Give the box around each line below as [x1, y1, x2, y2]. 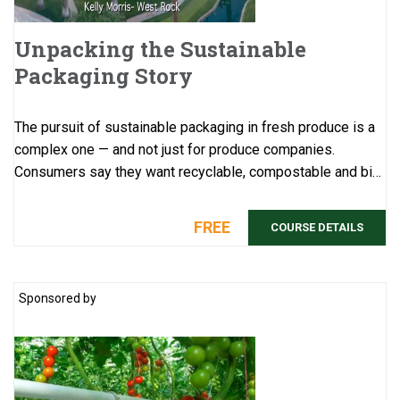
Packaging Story [14, 61, 193, 90]
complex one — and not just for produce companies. [14, 140, 335, 158]
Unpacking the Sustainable [14, 34, 306, 63]
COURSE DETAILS [271, 220, 363, 234]
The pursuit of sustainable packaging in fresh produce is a [14, 118, 375, 136]
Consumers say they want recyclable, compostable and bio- [14, 162, 386, 180]
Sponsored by [19, 290, 96, 305]
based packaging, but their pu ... [14, 185, 208, 203]
